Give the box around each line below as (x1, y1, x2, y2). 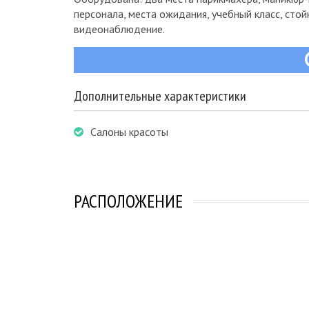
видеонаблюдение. (74, 22, 165, 36)
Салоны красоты (90, 125, 168, 139)
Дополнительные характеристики (74, 87, 246, 105)
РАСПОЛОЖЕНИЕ (74, 190, 183, 212)
